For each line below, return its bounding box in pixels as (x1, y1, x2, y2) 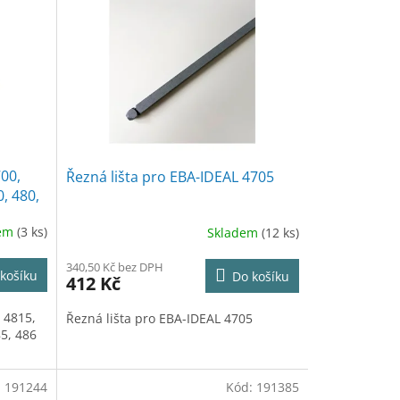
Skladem (206, 224, 262, 242)
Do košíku (231, 267, 289, 285)
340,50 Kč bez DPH (65, 258, 163, 275)
